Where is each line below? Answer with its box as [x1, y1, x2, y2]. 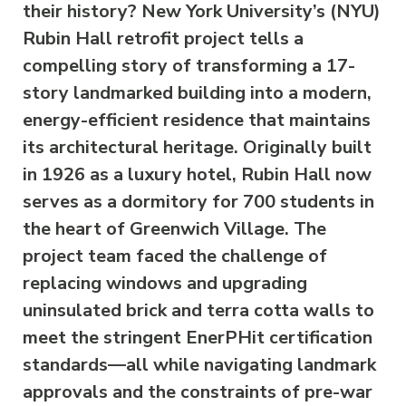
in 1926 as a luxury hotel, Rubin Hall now [23, 162, 372, 187]
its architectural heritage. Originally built [23, 135, 372, 159]
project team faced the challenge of [23, 244, 327, 268]
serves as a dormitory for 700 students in [23, 189, 374, 214]
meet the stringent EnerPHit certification [23, 325, 372, 350]
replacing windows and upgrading [23, 271, 307, 295]
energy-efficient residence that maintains [23, 108, 371, 132]
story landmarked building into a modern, [23, 81, 372, 105]
